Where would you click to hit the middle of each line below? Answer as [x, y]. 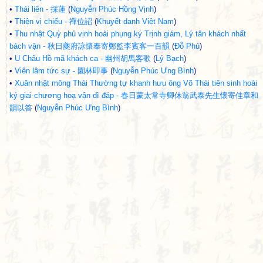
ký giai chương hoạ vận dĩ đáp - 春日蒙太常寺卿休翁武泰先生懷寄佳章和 [134, 95]
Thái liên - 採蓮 [40, 9]
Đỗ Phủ [187, 46]
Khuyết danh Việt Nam [135, 21]
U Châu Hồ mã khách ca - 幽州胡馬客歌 [83, 58]
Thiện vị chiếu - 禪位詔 [53, 21]
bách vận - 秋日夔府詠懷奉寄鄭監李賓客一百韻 [90, 46]
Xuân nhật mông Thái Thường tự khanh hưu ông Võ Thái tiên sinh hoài [136, 83]
